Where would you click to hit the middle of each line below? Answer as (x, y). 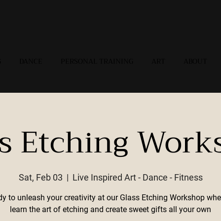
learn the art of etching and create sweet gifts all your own (110, 209)
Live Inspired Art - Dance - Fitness (137, 177)
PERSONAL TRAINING (97, 61)
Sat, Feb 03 (40, 177)
